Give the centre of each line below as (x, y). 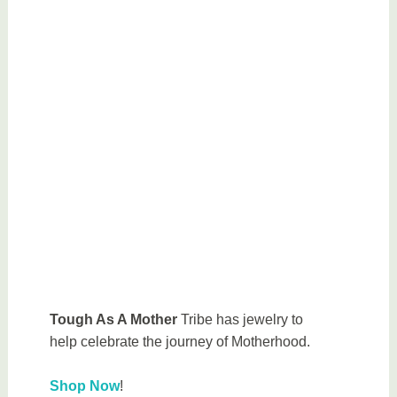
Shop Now (85, 386)
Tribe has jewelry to (241, 319)
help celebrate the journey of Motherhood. (180, 341)
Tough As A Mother (114, 319)
